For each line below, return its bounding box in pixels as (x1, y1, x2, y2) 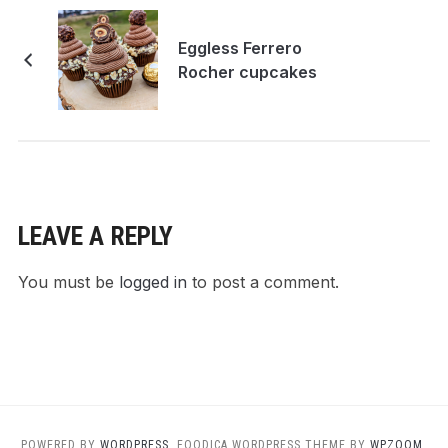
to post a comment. (186, 272, 339, 293)
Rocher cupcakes (177, 62, 317, 83)
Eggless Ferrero (177, 38, 302, 59)
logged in (118, 272, 187, 293)
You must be (17, 272, 119, 293)
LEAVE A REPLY (17, 221, 173, 252)
